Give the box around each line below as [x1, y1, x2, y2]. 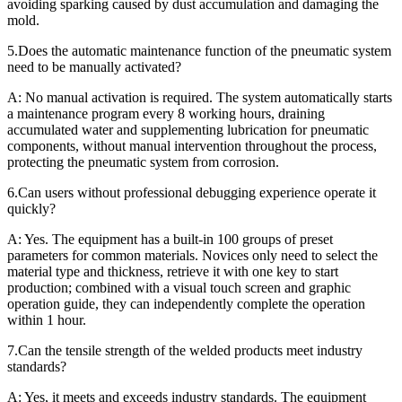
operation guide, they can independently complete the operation [7, 295, 365, 311]
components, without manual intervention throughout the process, [7, 137, 377, 153]
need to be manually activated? [7, 58, 181, 74]
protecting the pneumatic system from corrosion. [7, 153, 279, 170]
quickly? [7, 200, 56, 216]
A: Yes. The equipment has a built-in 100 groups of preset [7, 231, 333, 247]
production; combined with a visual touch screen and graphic [7, 279, 351, 295]
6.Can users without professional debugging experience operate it [7, 184, 376, 200]
